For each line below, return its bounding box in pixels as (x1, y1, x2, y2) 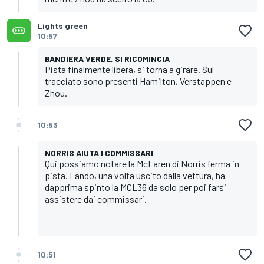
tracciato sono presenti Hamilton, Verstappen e (45, 75, 232, 87)
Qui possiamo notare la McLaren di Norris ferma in (45, 157, 239, 169)
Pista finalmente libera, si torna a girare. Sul (45, 63, 214, 75)
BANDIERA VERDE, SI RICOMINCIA (45, 53, 170, 64)
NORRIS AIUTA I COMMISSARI (45, 147, 153, 158)
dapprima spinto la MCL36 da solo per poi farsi (45, 181, 226, 193)
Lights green (38, 20, 88, 31)
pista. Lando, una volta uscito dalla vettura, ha (45, 169, 225, 181)
